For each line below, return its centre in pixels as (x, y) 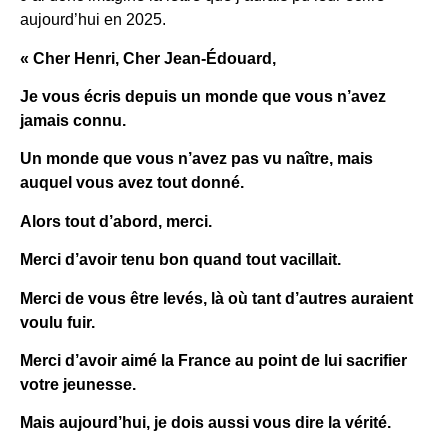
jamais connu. (73, 120)
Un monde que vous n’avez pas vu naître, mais (196, 159)
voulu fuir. (57, 322)
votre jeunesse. (78, 384)
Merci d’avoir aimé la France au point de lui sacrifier (213, 360)
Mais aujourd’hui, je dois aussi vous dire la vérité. (205, 423)
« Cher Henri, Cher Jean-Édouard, (148, 58)
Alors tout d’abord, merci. (116, 221)
